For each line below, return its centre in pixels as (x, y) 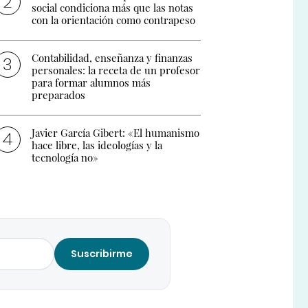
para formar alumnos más (91, 83)
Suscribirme (102, 254)
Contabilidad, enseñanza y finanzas (112, 58)
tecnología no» (65, 158)
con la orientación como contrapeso (114, 20)
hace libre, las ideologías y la (97, 145)
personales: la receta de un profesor (116, 70)
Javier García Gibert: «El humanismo (116, 133)
